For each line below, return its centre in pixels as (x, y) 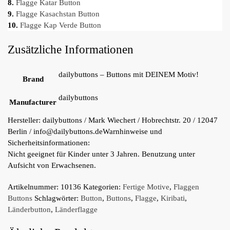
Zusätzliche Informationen (71, 49)
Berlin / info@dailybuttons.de (55, 132)
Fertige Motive (146, 187)
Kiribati (173, 198)
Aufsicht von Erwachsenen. (52, 166)
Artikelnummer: (34, 187)
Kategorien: (103, 187)
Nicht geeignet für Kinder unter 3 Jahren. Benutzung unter (101, 154)
